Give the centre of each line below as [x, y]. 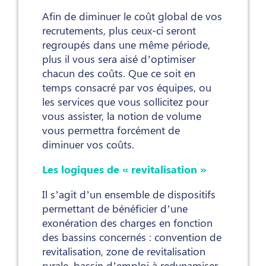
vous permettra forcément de [111, 130]
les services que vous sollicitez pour [125, 102]
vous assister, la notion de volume [122, 116]
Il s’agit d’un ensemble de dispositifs [129, 194]
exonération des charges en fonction [127, 223]
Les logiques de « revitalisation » [124, 170]
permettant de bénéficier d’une [115, 209]
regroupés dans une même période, [126, 45]
